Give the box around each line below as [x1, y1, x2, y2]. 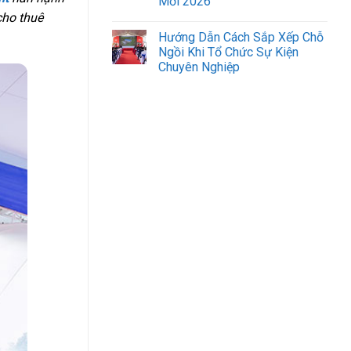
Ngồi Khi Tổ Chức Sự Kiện [158, 45, 299, 60]
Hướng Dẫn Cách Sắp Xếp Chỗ [158, 30, 324, 45]
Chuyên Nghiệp [158, 60, 240, 75]
